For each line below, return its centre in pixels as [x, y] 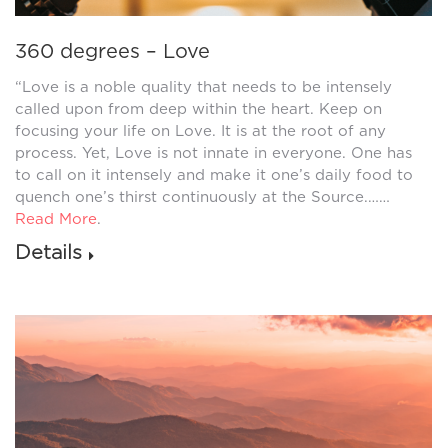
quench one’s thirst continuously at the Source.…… [202, 196]
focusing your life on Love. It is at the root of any [200, 130]
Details [48, 251]
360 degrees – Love [112, 50]
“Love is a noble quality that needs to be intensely [203, 86]
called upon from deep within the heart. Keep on [198, 108]
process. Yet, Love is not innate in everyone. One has [213, 152]
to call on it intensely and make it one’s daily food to [214, 174]
